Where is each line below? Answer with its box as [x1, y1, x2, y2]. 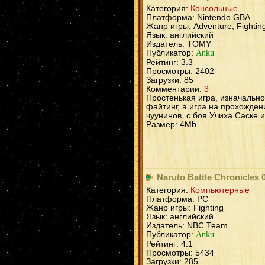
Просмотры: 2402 [146, 66, 214, 76]
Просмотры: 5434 [146, 248, 214, 257]
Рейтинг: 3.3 [146, 57, 193, 67]
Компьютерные [190, 185, 250, 195]
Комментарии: [146, 84, 204, 93]
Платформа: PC [146, 194, 208, 203]
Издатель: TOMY [146, 39, 211, 49]
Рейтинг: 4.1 [146, 239, 193, 248]
